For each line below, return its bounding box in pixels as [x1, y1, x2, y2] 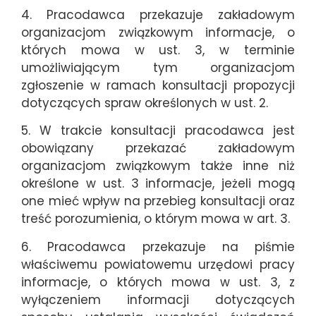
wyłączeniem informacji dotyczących [21, 291, 295, 308]
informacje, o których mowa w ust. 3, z [21, 273, 295, 291]
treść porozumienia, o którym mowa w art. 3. [21, 210, 290, 228]
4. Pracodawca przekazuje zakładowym [21, 6, 295, 24]
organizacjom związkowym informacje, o [21, 24, 295, 42]
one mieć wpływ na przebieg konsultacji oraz [21, 193, 295, 210]
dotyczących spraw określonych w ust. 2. [21, 95, 268, 112]
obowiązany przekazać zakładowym [21, 140, 295, 157]
